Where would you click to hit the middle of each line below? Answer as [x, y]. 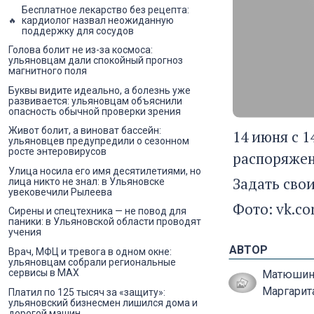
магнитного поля [48, 71]
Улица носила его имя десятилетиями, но [105, 171]
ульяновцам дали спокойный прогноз [96, 61]
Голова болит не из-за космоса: [81, 50]
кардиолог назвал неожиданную [98, 20]
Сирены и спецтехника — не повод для [97, 211]
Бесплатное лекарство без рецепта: [105, 9]
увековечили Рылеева [60, 192]
